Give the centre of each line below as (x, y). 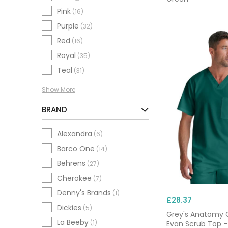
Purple (68, 26)
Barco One (76, 149)
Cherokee (74, 178)
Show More (59, 89)
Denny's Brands (84, 193)
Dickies (69, 208)
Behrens (71, 164)
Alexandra (75, 134)
